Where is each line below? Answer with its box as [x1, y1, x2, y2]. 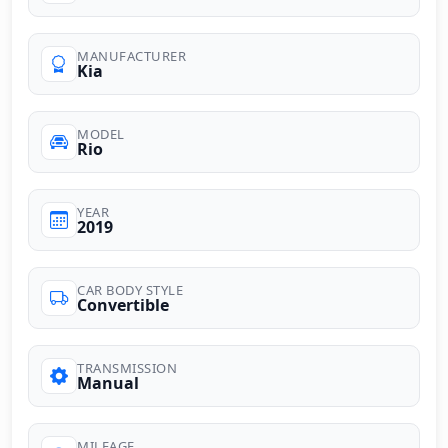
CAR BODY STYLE [77, 280, 183, 299]
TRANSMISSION [77, 358, 177, 377]
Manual [77, 371, 139, 394]
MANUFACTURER [77, 46, 186, 65]
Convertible [77, 293, 169, 316]
